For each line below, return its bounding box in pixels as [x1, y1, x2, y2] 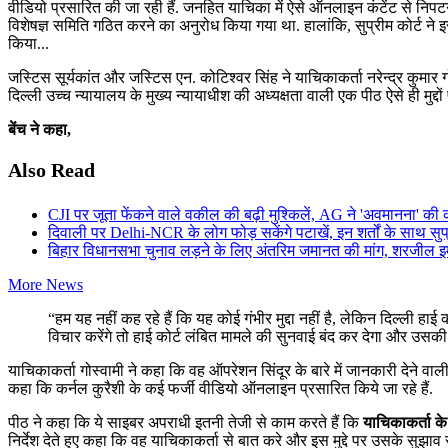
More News [8, 276, 83, 294]
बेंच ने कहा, [8, 121, 71, 139]
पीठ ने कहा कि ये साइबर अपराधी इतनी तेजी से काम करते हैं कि [8, 414, 363, 432]
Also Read [8, 159, 95, 182]
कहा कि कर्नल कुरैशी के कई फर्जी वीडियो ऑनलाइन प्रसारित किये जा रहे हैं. [8, 380, 433, 398]
